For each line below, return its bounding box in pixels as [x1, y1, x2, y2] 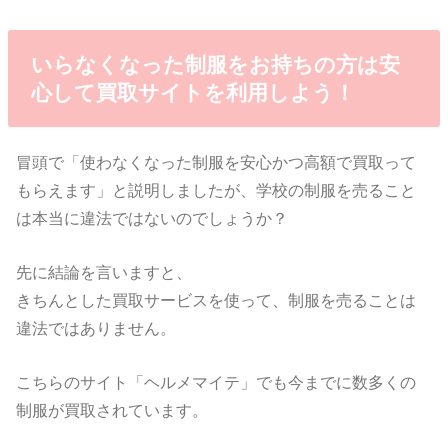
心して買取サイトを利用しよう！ [30, 80, 355, 104]
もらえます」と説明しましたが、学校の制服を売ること [16, 180, 417, 199]
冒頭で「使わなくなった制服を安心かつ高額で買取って [16, 152, 417, 171]
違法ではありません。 [16, 319, 177, 338]
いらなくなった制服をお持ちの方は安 [30, 52, 400, 76]
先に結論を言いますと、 [16, 263, 193, 282]
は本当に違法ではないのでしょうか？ [16, 208, 289, 227]
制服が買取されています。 [16, 401, 209, 420]
